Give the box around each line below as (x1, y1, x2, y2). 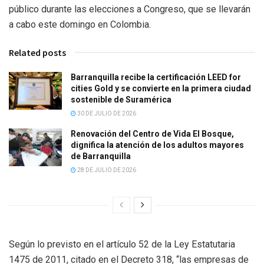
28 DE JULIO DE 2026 (76, 166, 136, 173)
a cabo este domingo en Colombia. (9, 18, 151, 30)
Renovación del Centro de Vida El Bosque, (71, 128, 234, 138)
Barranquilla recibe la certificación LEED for (71, 72, 241, 82)
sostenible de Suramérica (71, 94, 173, 104)
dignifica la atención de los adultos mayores (71, 140, 244, 150)
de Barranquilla (71, 151, 131, 161)
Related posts (9, 46, 66, 58)
